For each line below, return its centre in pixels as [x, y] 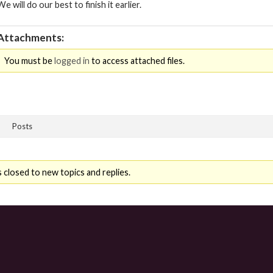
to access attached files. [137, 61]
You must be [29, 61]
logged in [72, 61]
